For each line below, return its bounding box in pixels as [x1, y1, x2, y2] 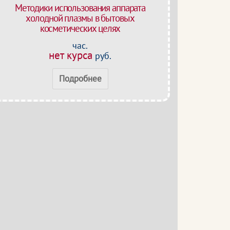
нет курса [49, 48, 92, 62]
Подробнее [59, 73, 102, 84]
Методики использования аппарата [14, 2, 146, 14]
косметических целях [40, 22, 121, 34]
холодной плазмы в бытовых [26, 12, 135, 24]
